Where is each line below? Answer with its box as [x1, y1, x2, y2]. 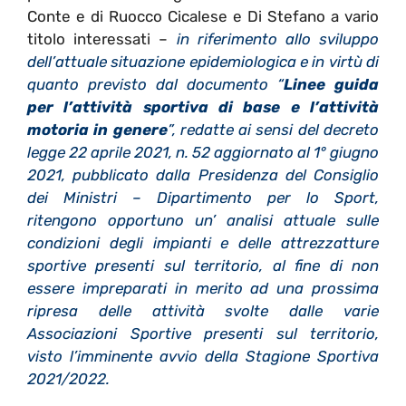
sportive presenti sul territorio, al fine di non [27, 256, 379, 275]
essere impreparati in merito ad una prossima [27, 279, 379, 298]
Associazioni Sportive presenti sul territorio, [27, 324, 379, 343]
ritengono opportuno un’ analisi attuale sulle [27, 211, 379, 230]
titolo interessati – [27, 30, 177, 49]
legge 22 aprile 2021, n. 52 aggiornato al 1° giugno [27, 143, 379, 162]
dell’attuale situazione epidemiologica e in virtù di [27, 53, 379, 72]
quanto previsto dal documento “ [27, 75, 284, 94]
